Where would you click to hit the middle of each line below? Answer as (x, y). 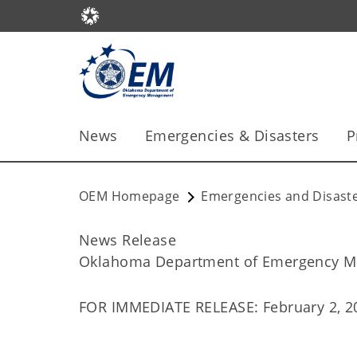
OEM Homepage (129, 196)
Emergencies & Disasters (232, 135)
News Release (128, 240)
